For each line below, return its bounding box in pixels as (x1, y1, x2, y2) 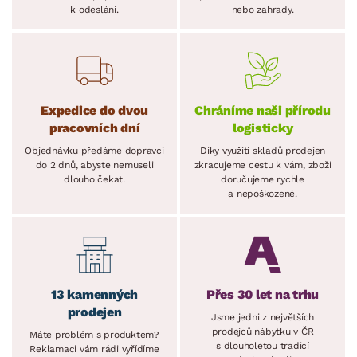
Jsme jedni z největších (210, 311, 315, 323)
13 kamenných (51, 286, 138, 302)
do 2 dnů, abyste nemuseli (35, 159, 154, 171)
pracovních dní (49, 120, 140, 135)
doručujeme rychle (221, 173, 304, 185)
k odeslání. (70, 3, 119, 15)
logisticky (232, 120, 293, 135)
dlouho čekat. (64, 173, 125, 185)
